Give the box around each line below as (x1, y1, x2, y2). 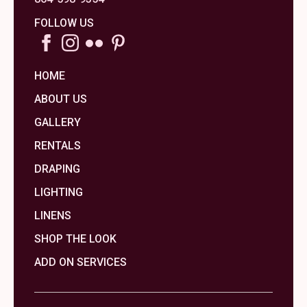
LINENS (34, 209, 71, 222)
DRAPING (34, 162, 80, 175)
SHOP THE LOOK (34, 232, 116, 245)
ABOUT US (34, 93, 87, 106)
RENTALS (34, 139, 81, 152)
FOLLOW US (34, 16, 94, 29)
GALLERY (34, 116, 81, 129)
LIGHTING (34, 186, 83, 199)
